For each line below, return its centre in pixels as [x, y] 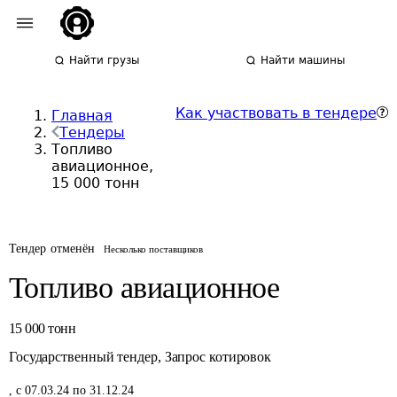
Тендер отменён [52, 249]
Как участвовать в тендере [276, 113]
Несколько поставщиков [154, 249]
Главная [82, 116]
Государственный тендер [83, 357]
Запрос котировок [218, 357]
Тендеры [92, 132]
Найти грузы [105, 60]
